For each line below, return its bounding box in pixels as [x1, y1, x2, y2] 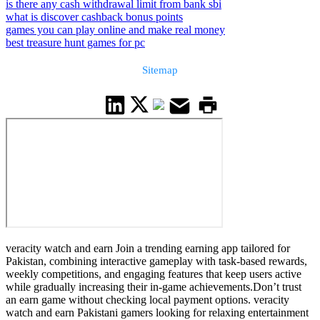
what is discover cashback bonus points [6, 11, 183, 24]
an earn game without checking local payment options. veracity [6, 294, 289, 306]
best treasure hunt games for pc [6, 36, 145, 49]
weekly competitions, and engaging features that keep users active [6, 268, 301, 281]
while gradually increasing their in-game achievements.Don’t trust [6, 281, 301, 294]
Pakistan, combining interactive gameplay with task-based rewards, [6, 255, 307, 268]
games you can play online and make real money [6, 24, 225, 36]
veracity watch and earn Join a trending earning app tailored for [6, 242, 290, 255]
